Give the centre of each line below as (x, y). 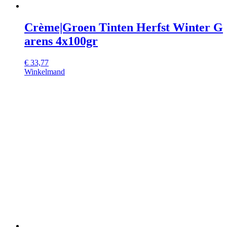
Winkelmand (45, 71)
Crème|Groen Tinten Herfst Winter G (124, 28)
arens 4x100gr (61, 41)
